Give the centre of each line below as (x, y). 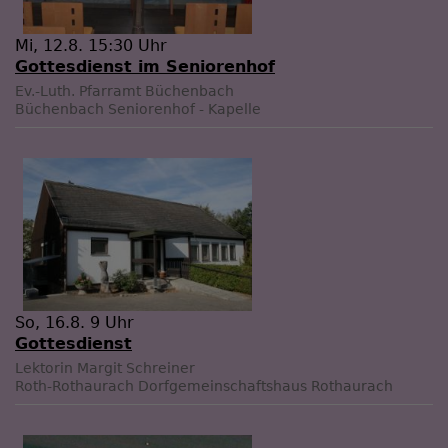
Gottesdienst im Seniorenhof (145, 66)
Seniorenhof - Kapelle (184, 108)
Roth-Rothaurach (74, 385)
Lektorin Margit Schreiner (105, 367)
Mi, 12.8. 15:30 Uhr (91, 45)
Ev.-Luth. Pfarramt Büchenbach (124, 90)
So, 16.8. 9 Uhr (74, 322)
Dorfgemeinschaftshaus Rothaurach (265, 385)
